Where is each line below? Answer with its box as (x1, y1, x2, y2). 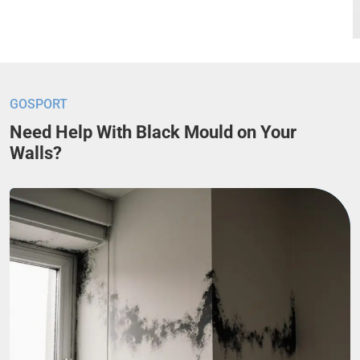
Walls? (10, 143, 62, 164)
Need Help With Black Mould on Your (10, 122, 297, 143)
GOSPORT (10, 96, 67, 112)
